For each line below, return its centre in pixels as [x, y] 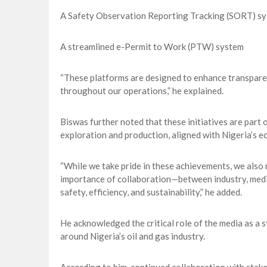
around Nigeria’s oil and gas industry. [132, 236]
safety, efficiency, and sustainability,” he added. [151, 192]
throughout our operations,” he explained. [142, 91]
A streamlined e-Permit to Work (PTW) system [152, 47]
